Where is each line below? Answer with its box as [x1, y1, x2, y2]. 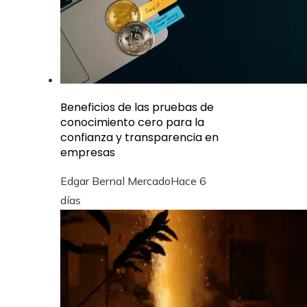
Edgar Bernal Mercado [60, 173, 171, 188]
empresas [60, 144, 115, 160]
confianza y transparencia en [60, 129, 219, 145]
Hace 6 [171, 173, 206, 188]
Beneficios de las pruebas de [60, 99, 214, 115]
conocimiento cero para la [60, 114, 204, 130]
